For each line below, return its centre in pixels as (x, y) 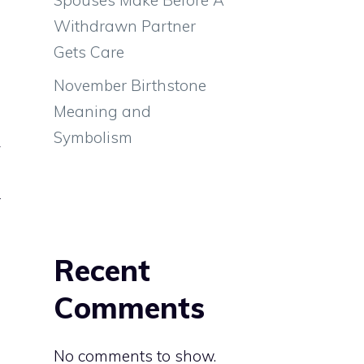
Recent (102, 270)
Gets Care (89, 52)
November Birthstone (130, 85)
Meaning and (102, 111)
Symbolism (93, 137)
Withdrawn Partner (125, 26)
